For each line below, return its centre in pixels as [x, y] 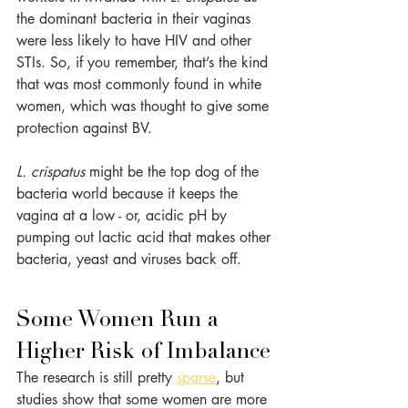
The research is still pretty [97, 377]
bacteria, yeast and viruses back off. [129, 259]
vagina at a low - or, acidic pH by [124, 215]
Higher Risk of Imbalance [143, 350]
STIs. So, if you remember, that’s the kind [144, 62]
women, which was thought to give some [145, 106]
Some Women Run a [121, 318]
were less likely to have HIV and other [136, 40]
